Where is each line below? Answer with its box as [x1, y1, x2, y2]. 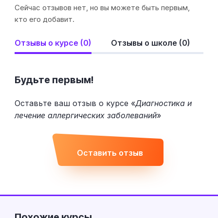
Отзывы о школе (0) [111, 38, 190, 48]
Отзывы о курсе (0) [15, 38, 91, 48]
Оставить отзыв [77, 148, 143, 158]
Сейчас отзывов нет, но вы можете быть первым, [15, 3, 190, 13]
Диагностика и [135, 98, 192, 108]
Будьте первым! [15, 74, 93, 86]
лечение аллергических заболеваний [15, 110, 157, 120]
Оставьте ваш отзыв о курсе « [15, 98, 135, 108]
